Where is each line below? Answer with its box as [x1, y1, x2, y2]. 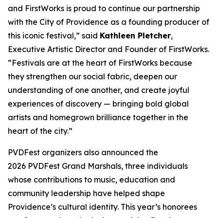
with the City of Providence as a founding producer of [8, 17, 209, 27]
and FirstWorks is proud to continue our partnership [8, 3, 200, 13]
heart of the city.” [8, 126, 73, 136]
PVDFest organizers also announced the [8, 147, 158, 157]
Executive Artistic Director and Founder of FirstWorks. [8, 44, 209, 54]
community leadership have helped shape [8, 188, 165, 198]
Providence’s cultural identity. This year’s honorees [8, 202, 197, 212]
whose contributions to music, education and [8, 175, 175, 184]
